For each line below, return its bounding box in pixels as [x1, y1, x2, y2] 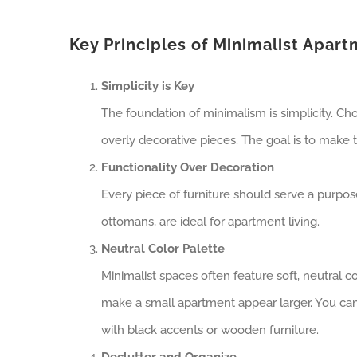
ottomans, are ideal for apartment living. [100, 214, 320, 229]
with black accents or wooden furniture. [100, 322, 319, 337]
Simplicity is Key [100, 78, 194, 93]
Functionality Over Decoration [100, 159, 274, 175]
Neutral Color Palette [100, 241, 225, 256]
